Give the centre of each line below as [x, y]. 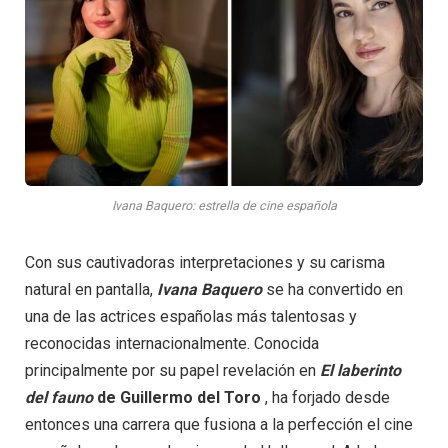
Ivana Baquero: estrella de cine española [224, 206]
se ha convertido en [332, 290]
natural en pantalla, [91, 290]
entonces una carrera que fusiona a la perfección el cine [219, 425]
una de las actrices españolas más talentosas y [191, 317]
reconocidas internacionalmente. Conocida [172, 344]
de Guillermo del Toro [177, 398]
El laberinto [360, 371]
